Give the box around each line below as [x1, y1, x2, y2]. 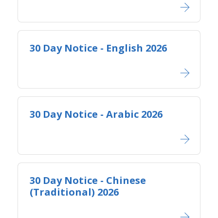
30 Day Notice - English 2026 [30, 41, 167, 55]
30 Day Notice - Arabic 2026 [30, 107, 163, 121]
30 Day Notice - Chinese [30, 173, 146, 187]
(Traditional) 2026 [30, 185, 119, 199]
